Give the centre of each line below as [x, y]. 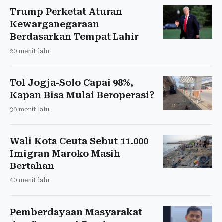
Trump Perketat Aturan [66, 11]
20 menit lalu [29, 51]
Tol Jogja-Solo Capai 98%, [72, 82]
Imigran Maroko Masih [65, 153]
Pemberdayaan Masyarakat [76, 212]
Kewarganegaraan [55, 24]
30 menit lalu [29, 109]
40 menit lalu [29, 180]
